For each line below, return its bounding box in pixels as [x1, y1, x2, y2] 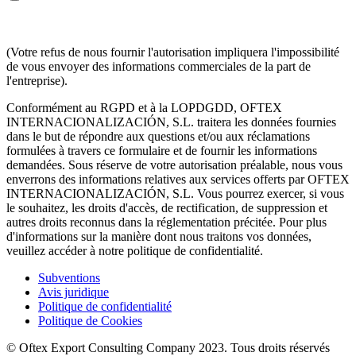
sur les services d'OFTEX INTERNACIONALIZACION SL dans [6, 3, 342, 17]
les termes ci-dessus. [6, 17, 107, 32]
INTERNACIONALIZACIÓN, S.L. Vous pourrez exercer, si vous [6, 186, 344, 200]
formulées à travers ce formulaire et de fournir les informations [6, 143, 317, 157]
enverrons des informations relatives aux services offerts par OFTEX [6, 172, 350, 186]
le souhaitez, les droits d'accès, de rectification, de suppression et [6, 200, 327, 215]
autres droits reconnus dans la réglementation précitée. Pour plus [6, 215, 327, 229]
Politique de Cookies [38, 313, 142, 327]
